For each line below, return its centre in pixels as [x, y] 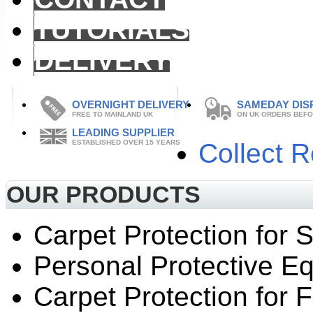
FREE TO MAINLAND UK [112, 114]
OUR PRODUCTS [103, 194]
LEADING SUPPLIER [123, 132]
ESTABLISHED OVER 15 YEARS [126, 142]
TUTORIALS [112, 29]
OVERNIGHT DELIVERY [131, 104]
